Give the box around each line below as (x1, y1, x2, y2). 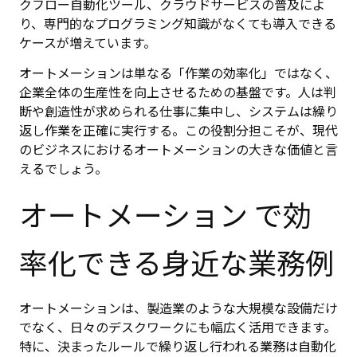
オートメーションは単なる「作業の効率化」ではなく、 (19, 63, 338, 83)
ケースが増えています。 (19, 32, 156, 52)
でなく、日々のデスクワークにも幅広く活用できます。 (19, 316, 336, 336)
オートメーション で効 (19, 192, 312, 234)
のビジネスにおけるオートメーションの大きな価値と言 (19, 139, 338, 159)
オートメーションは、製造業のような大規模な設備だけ (19, 297, 338, 317)
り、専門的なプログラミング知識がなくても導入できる (19, 13, 336, 33)
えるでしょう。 (19, 159, 108, 178)
